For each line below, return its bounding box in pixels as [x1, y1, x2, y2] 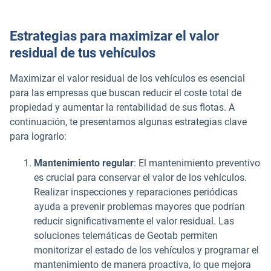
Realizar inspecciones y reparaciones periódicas [34, 186, 238, 198]
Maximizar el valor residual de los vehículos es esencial [10, 72, 245, 84]
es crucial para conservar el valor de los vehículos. [34, 171, 247, 183]
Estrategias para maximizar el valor [10, 28, 219, 44]
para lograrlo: [10, 130, 67, 142]
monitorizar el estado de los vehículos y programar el [34, 244, 259, 256]
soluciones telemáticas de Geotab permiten [34, 229, 218, 241]
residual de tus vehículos [10, 45, 155, 60]
